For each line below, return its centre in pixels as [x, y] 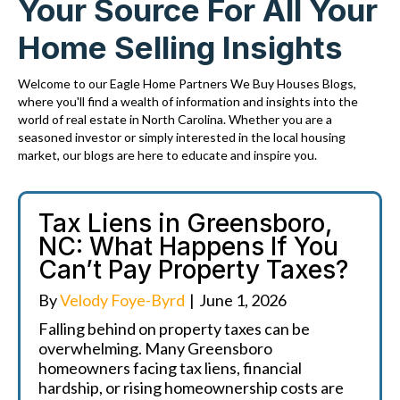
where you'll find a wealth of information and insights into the [188, 101]
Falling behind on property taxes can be [174, 329]
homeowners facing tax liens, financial [170, 368]
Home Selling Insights [180, 47]
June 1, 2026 [243, 300]
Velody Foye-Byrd [122, 300]
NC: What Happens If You [188, 246]
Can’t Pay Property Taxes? [193, 270]
